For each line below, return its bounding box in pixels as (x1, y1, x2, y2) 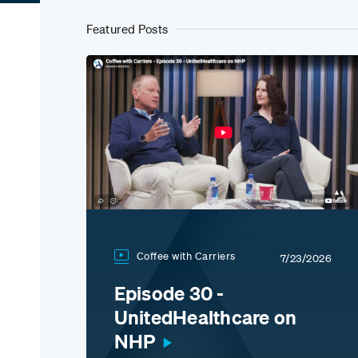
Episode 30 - (113, 280, 225, 305)
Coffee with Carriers (136, 249, 236, 264)
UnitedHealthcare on (113, 304, 297, 329)
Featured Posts (86, 21, 169, 38)
